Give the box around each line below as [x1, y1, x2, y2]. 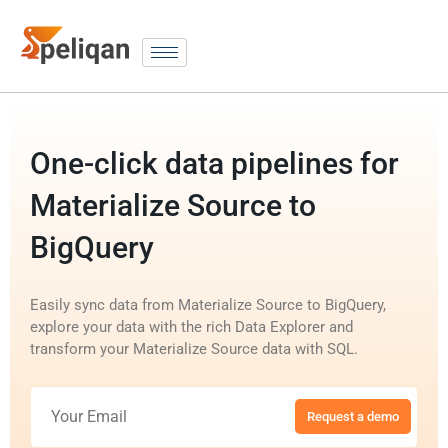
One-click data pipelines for [30, 145, 399, 181]
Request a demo [307, 409, 399, 425]
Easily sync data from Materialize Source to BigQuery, [30, 295, 386, 314]
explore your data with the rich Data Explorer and [30, 317, 353, 336]
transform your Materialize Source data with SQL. [30, 339, 358, 358]
